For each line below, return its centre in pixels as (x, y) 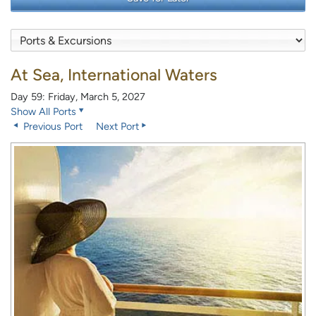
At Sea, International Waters (114, 75)
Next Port (117, 127)
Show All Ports (43, 112)
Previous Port (51, 127)
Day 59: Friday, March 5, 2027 (78, 97)
